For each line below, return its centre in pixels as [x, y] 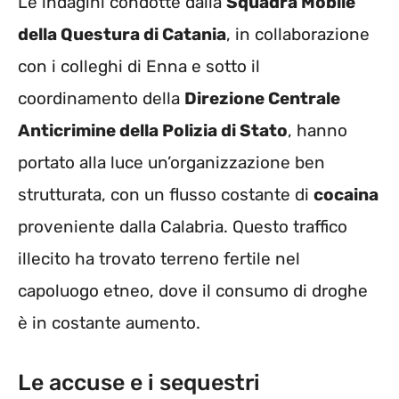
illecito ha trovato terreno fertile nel [159, 258]
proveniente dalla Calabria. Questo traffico [183, 226]
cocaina [346, 194]
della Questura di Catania [122, 34]
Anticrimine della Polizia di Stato [153, 130]
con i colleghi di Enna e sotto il [139, 66]
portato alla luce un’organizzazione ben [171, 162]
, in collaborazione [298, 34]
